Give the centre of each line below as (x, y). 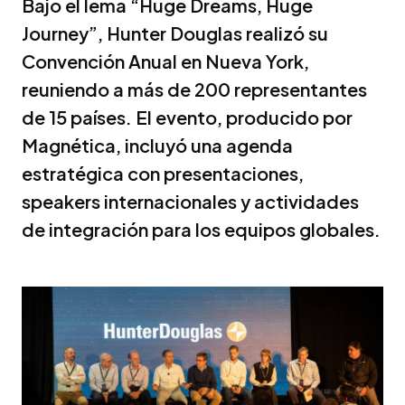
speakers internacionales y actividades (190, 201)
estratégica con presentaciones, (163, 173)
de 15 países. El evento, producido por (187, 117)
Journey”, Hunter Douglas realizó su (175, 33)
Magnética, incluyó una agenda (157, 145)
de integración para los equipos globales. (201, 229)
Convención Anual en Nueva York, (165, 61)
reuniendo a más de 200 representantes (194, 89)
